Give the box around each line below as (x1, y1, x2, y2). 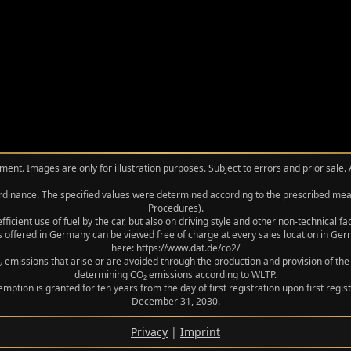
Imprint (180, 324, 220, 339)
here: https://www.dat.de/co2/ (111, 241, 240, 255)
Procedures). (147, 201, 204, 215)
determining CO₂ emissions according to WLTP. (74, 268, 277, 281)
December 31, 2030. (131, 295, 220, 308)
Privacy (131, 324, 168, 339)
